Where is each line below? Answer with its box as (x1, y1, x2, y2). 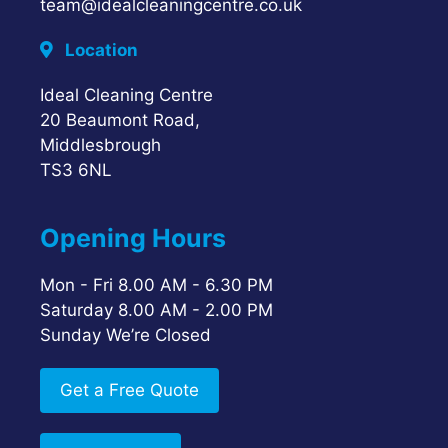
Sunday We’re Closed (40, 325, 211, 346)
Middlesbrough (40, 135, 161, 156)
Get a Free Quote (60, 380, 199, 401)
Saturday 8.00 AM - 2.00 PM (40, 300, 273, 321)
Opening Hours (40, 223, 226, 254)
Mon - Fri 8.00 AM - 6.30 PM (40, 275, 273, 296)
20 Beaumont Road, (40, 110, 200, 131)
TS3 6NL (40, 160, 112, 181)
